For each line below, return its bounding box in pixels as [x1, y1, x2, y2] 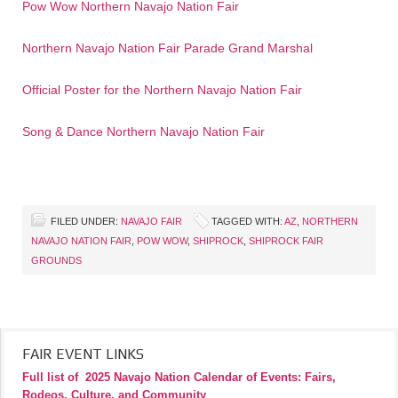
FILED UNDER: [51, 216, 121, 227]
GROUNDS [31, 255, 82, 266]
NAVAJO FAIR [121, 216, 182, 227]
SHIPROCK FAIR [249, 235, 323, 246]
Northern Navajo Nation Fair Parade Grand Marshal [22, 41, 313, 55]
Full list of [22, 370, 78, 384]
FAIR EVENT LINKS [22, 346, 144, 362]
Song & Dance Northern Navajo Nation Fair [22, 124, 265, 139]
